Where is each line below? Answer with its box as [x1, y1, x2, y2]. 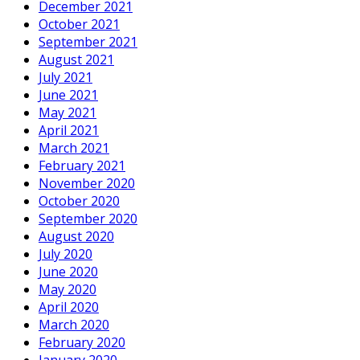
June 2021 [39, 86, 98, 104]
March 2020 [39, 316, 109, 334]
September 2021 [39, 33, 137, 51]
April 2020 [39, 298, 99, 317]
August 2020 [39, 227, 114, 246]
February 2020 [39, 333, 125, 352]
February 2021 [39, 157, 125, 175]
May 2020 [39, 280, 96, 299]
